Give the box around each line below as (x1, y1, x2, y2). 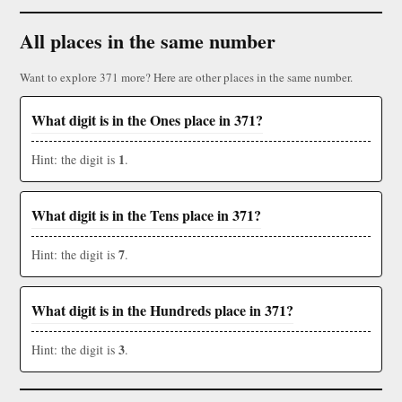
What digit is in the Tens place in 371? (31, 205, 261, 226)
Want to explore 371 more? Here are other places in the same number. (20, 69, 353, 86)
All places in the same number (20, 26, 275, 57)
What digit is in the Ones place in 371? (31, 109, 263, 131)
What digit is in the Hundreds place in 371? (31, 300, 293, 321)
